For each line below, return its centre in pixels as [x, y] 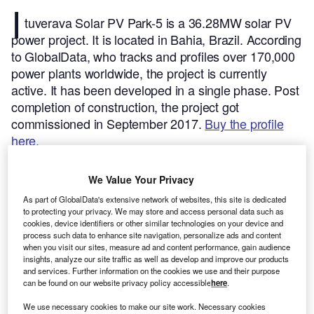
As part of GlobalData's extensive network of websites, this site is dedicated [155, 199]
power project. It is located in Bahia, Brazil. [129, 40]
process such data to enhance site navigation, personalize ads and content [152, 234]
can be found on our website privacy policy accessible [117, 282]
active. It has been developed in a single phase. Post [155, 90]
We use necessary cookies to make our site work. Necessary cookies [145, 306]
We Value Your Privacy [141, 179]
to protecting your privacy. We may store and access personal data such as [154, 211]
